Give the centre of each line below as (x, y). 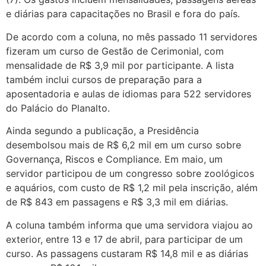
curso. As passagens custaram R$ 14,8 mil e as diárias (127, 253)
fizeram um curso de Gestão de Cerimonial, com (115, 51)
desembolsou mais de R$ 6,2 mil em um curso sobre (123, 145)
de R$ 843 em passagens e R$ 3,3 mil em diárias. (117, 202)
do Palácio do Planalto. (58, 108)
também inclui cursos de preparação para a (104, 79)
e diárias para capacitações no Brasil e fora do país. (123, 14)
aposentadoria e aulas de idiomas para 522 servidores (129, 94)
